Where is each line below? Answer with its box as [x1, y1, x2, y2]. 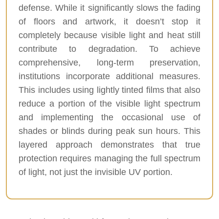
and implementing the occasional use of [19, 112, 200, 122]
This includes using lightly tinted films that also [19, 85, 200, 95]
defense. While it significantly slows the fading [19, 2, 200, 13]
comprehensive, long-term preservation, [19, 57, 200, 67]
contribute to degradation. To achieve [19, 44, 200, 54]
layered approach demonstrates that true [19, 139, 200, 150]
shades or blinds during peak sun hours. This [19, 126, 200, 136]
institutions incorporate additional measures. [19, 71, 200, 81]
